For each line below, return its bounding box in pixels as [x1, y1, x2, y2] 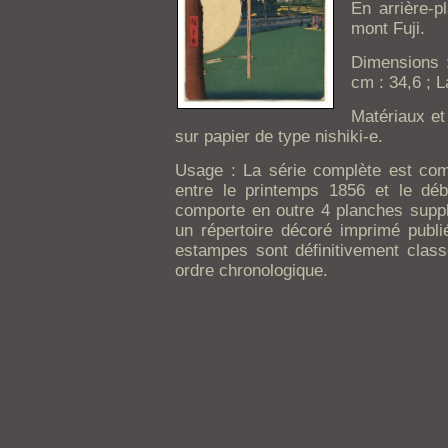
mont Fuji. [351, 19, 425, 38]
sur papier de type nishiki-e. [175, 127, 383, 146]
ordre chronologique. [175, 261, 328, 280]
